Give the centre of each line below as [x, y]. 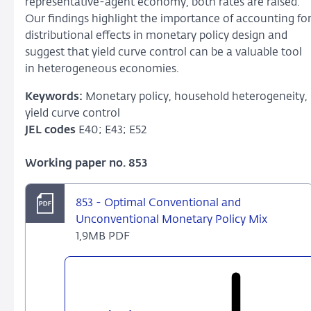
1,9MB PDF [103, 237]
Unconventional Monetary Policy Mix [171, 220]
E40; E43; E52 [111, 131]
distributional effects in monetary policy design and [156, 36]
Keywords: [54, 97]
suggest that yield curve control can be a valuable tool [163, 53]
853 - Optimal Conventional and [158, 203]
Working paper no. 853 [86, 164]
